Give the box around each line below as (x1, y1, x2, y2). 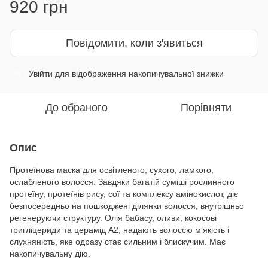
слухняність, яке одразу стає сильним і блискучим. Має (10, 237, 226, 246)
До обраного (45, 102, 108, 114)
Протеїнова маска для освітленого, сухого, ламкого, (10, 165, 214, 175)
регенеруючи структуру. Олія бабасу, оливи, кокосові (10, 213, 217, 223)
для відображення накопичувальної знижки (53, 69, 224, 78)
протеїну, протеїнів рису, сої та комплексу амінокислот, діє (10, 189, 238, 199)
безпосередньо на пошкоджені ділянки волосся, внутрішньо (10, 201, 244, 211)
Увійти (29, 69, 53, 78)
